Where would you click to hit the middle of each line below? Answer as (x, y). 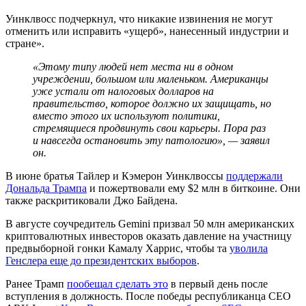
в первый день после (218, 283)
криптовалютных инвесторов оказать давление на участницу (149, 236)
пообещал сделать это (117, 283)
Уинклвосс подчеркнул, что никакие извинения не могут (139, 18)
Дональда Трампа (46, 188)
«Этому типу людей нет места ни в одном (133, 66)
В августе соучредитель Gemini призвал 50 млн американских (150, 223)
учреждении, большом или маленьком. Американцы (151, 79)
